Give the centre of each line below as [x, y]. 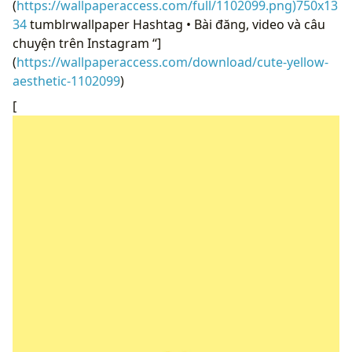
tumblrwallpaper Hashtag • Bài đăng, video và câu [176, 24]
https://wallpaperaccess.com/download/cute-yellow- [172, 62]
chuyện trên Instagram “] [87, 43]
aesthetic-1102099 [66, 81]
